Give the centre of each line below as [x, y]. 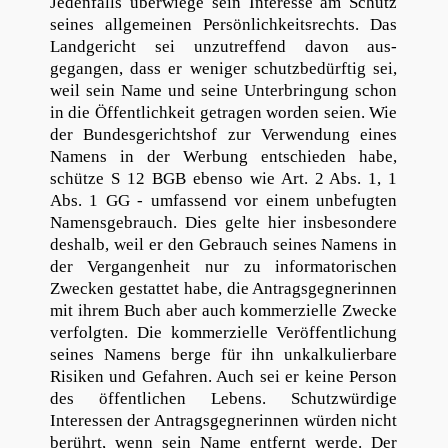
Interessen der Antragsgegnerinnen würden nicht [223, 421]
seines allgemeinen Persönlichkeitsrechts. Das [223, 25]
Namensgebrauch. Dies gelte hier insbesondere [223, 223]
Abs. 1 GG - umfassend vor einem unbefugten [223, 201]
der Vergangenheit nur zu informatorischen [223, 267]
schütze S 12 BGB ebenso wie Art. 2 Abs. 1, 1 [223, 179]
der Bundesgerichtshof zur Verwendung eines [223, 135]
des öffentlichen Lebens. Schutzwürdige [223, 399]
